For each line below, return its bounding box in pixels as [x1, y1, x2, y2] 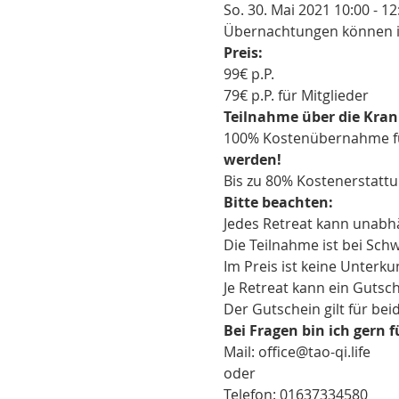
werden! [223, 149, 281, 169]
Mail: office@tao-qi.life [223, 341, 370, 362]
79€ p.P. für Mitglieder [223, 85, 369, 105]
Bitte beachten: [223, 191, 333, 212]
